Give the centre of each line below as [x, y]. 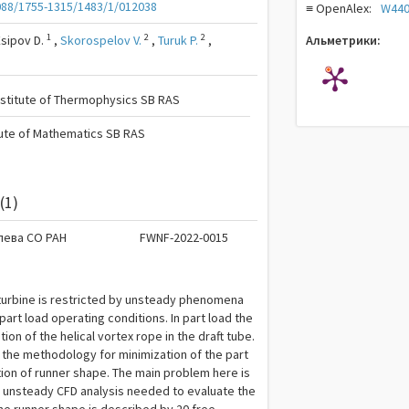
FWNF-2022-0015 [184, 237]
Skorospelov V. [101, 40]
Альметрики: [343, 40]
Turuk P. [178, 40]
